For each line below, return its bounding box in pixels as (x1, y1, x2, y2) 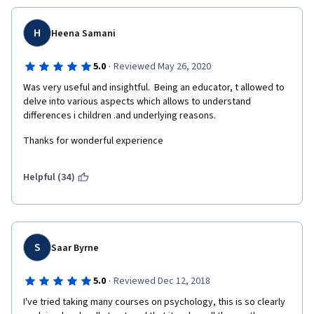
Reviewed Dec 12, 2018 (113, 274, 210, 288)
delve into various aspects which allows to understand (23, 95, 251, 109)
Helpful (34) (23, 170, 75, 184)
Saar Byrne (51, 241, 99, 255)
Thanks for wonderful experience (23, 134, 163, 148)
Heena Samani (51, 27, 116, 41)
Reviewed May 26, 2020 (113, 60, 211, 74)
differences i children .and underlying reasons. (23, 109, 216, 123)
